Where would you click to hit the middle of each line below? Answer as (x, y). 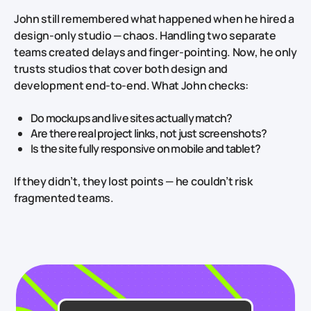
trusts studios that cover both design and (121, 68)
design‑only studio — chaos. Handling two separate (145, 35)
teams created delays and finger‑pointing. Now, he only (155, 52)
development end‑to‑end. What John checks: (131, 85)
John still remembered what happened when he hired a (154, 18)
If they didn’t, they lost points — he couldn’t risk (133, 181)
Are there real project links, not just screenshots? (149, 133)
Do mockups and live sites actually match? (132, 118)
